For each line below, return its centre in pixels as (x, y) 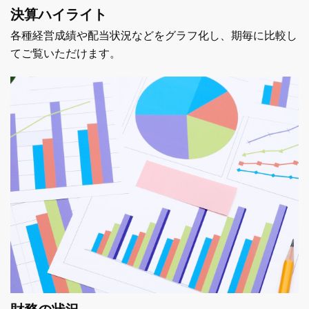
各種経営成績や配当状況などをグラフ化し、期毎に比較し (154, 36)
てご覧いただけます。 (66, 54)
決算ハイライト (59, 15)
